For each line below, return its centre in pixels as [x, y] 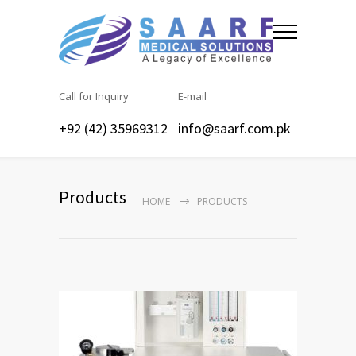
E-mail [192, 96]
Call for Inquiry [94, 96]
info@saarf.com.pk [234, 128]
